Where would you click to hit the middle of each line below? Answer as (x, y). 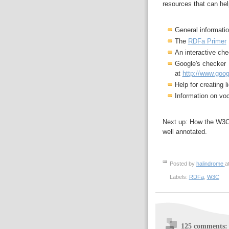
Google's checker (200, 64)
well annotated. (185, 132)
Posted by (183, 164)
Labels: (179, 177)
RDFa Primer (207, 41)
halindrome (210, 164)
